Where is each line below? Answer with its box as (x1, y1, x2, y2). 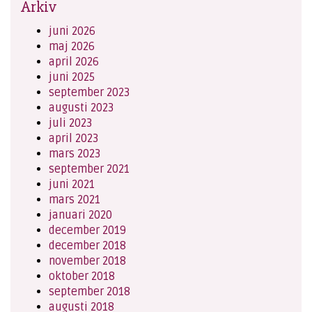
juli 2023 (49, 116, 92, 130)
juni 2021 (49, 178, 95, 192)
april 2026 (49, 55, 99, 69)
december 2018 (49, 239, 126, 253)
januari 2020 (49, 208, 112, 222)
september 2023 (49, 86, 130, 100)
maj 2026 (49, 40, 95, 54)
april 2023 (49, 132, 98, 146)
